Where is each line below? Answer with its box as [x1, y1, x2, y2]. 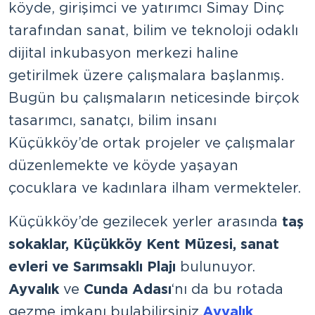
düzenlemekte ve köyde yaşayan [8, 156, 238, 174]
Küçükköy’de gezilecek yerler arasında [8, 212, 282, 230]
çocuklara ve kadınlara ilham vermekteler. [8, 179, 301, 196]
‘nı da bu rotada [172, 280, 283, 297]
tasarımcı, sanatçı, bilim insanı [8, 111, 217, 129]
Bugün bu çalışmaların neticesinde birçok [8, 89, 300, 106]
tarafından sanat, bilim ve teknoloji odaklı [8, 21, 298, 39]
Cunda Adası [84, 280, 172, 297]
